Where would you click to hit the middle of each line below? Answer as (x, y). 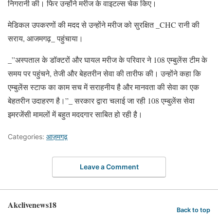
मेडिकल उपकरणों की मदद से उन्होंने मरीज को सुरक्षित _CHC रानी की (104, 24)
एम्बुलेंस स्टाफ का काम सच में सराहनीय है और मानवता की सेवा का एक (103, 87)
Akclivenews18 (32, 205)
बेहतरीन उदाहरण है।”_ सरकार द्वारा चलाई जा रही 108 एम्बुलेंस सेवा (101, 100)
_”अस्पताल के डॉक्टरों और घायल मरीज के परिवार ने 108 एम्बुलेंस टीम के (108, 59)
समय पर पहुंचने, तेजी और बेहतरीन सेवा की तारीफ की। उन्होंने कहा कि (104, 73)
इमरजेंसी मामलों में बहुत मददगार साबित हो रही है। (75, 114)
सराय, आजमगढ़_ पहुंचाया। (45, 38)
